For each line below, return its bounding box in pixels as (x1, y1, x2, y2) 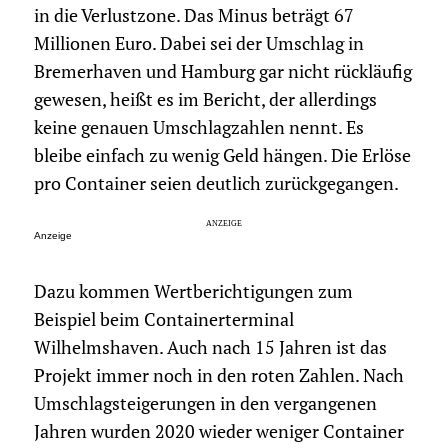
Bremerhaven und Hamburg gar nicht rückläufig (33, 60, 412, 84)
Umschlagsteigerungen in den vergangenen (33, 392, 377, 416)
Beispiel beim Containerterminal (33, 308, 294, 332)
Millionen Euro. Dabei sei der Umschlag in (33, 32, 364, 56)
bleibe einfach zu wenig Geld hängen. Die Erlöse (33, 144, 411, 168)
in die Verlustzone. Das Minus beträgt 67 (33, 4, 354, 28)
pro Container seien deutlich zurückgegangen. (33, 172, 399, 196)
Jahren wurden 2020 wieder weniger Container (33, 420, 404, 444)
